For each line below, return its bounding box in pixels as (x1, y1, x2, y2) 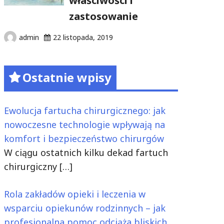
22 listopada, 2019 (53, 32, 113, 42)
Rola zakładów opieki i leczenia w (4, 188, 145, 200)
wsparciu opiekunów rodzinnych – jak (4, 202, 165, 214)
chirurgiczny (4, 160, 59, 172)
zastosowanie (69, 9, 138, 23)
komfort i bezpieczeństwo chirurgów (4, 132, 164, 144)
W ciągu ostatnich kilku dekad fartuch (4, 146, 168, 158)
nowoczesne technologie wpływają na (4, 118, 165, 130)
